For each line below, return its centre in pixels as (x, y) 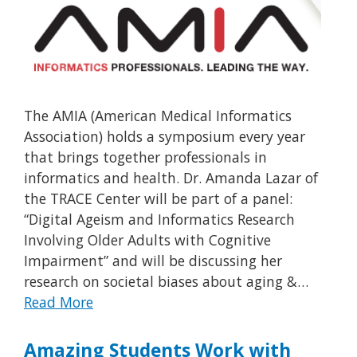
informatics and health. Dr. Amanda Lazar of (171, 177)
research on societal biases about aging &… (166, 281)
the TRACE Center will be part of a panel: (158, 198)
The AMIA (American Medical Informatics (158, 115)
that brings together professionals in (145, 157)
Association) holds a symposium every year (165, 136)
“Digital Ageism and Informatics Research (159, 219)
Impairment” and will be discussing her (153, 260)
